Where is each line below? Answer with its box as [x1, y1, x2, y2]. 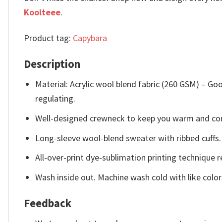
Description [24, 56, 80, 71]
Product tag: [24, 32, 73, 44]
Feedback [24, 196, 71, 210]
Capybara [73, 32, 107, 44]
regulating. [35, 93, 76, 105]
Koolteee [24, 6, 60, 18]
